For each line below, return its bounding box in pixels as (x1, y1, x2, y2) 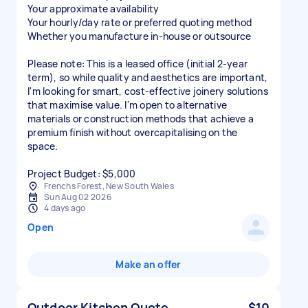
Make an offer (115, 258, 181, 271)
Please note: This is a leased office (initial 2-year (27, 57, 247, 70)
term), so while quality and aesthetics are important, (27, 71, 268, 84)
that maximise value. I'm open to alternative (27, 98, 227, 111)
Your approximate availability (27, 2, 159, 15)
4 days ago (44, 202, 86, 214)
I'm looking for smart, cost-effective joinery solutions (27, 85, 268, 98)
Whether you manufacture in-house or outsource (27, 30, 252, 43)
